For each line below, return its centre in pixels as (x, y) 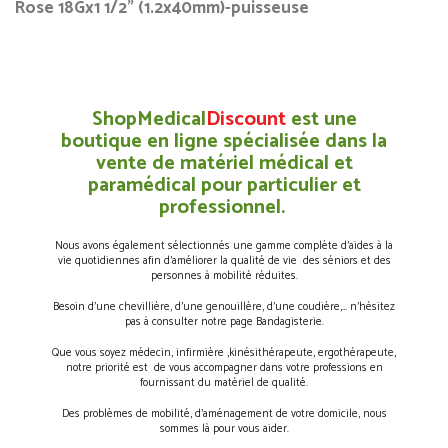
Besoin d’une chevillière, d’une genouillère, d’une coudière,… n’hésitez (224, 307)
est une (321, 119)
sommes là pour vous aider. (224, 429)
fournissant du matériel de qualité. (224, 383)
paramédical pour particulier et (224, 185)
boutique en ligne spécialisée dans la (224, 141)
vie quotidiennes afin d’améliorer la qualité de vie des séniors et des (224, 261)
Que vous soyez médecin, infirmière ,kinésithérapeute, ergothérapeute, (224, 353)
